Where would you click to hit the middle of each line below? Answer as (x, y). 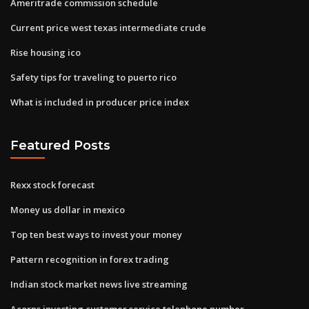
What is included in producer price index (100, 102)
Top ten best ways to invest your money (96, 234)
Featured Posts (60, 146)
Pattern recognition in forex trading (90, 259)
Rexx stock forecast (52, 185)
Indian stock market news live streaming (99, 284)
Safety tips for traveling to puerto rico (93, 77)
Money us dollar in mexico (68, 209)
